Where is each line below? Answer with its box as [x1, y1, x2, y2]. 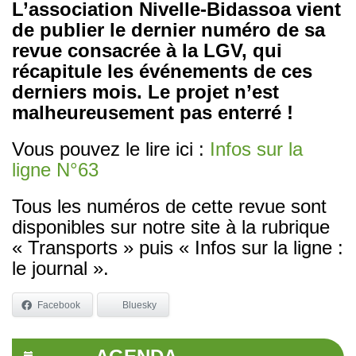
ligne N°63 [12, 158, 99, 180]
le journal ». [12, 257, 109, 279]
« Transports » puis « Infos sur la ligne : [12, 236, 343, 258]
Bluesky [122, 299, 157, 311]
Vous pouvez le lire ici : [12, 137, 210, 160]
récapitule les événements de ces [12, 60, 312, 82]
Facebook [37, 299, 80, 311]
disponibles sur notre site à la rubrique [12, 215, 330, 238]
